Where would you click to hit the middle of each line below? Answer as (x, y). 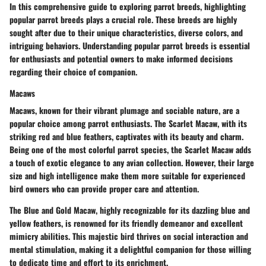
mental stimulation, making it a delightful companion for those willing (130, 249)
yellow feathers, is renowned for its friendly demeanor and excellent (126, 223)
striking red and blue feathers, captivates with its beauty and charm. (126, 136)
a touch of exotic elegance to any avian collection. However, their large (132, 162)
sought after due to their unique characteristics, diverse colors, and (126, 32)
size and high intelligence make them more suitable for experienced (127, 175)
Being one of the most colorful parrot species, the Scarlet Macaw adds (130, 149)
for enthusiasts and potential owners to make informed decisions (121, 58)
